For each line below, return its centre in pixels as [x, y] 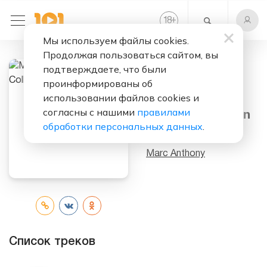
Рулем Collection [198, 115]
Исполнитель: [176, 139]
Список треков [52, 242]
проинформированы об [98, 83]
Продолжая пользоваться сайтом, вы [131, 55]
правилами [164, 112]
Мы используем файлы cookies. [116, 41]
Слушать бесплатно [189, 81]
